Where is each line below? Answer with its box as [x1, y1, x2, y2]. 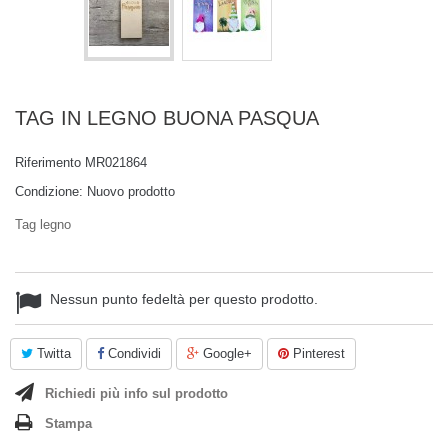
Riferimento [15, 155, 81, 170]
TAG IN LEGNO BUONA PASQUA [15, 107, 319, 129]
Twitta [33, 346, 71, 361]
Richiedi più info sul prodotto [45, 386, 228, 401]
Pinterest [289, 346, 345, 361]
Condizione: [15, 184, 83, 199]
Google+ [199, 346, 252, 361]
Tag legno [15, 217, 71, 232]
